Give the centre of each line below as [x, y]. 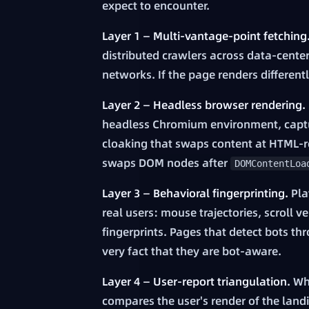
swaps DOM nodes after [166, 163]
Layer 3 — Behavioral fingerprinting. [195, 193]
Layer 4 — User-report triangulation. [196, 282]
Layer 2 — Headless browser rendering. [204, 105]
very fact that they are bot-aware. [192, 251]
